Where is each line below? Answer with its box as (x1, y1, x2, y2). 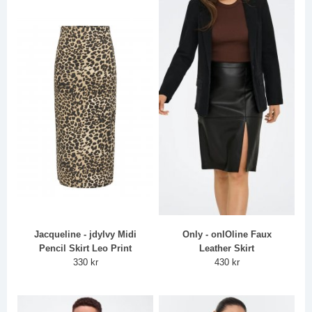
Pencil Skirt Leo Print (39, 243, 132, 254)
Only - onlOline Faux (182, 229, 272, 240)
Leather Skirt (199, 243, 255, 254)
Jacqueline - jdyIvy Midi (34, 229, 137, 240)
